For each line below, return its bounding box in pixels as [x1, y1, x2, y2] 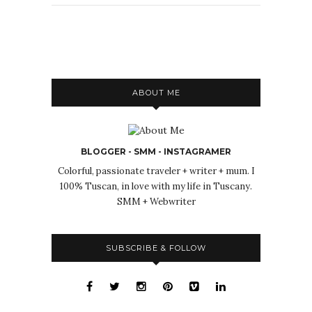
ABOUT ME [132, 88, 180, 98]
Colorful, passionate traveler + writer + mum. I [57, 165, 255, 178]
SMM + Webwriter [116, 196, 196, 208]
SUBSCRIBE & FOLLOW [106, 243, 206, 253]
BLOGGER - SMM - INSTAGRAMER [81, 146, 231, 157]
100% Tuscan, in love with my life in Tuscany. [60, 180, 252, 193]
